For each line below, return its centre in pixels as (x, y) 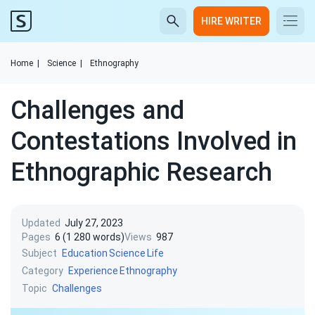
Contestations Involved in (154, 141)
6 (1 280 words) (90, 237)
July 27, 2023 (94, 223)
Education (85, 253)
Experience (93, 271)
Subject (39, 253)
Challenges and (97, 110)
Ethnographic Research (141, 172)
